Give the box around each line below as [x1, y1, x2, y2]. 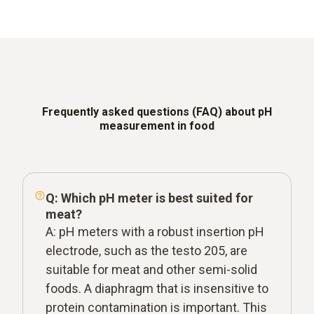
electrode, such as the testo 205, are [46, 243, 247, 258]
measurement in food [100, 118, 214, 132]
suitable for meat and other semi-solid [46, 261, 257, 277]
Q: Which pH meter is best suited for [46, 190, 253, 205]
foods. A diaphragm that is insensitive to [46, 280, 268, 296]
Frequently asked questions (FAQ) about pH [42, 104, 272, 118]
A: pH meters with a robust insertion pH [46, 224, 264, 239]
